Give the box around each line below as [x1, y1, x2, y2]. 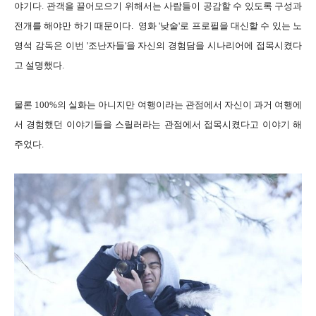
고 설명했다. [14, 60, 64, 71]
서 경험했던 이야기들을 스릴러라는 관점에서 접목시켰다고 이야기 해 [14, 119, 302, 130]
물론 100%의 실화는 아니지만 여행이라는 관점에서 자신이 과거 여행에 [14, 99, 302, 111]
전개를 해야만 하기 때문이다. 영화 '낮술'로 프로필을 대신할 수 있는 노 [14, 20, 302, 32]
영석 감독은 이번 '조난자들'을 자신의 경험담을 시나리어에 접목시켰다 [14, 40, 302, 51]
